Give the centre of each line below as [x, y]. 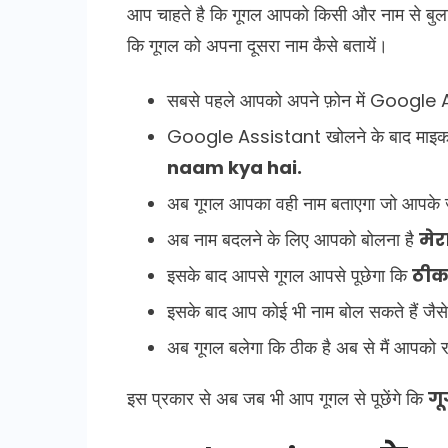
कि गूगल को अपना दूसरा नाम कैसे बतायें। [257, 45]
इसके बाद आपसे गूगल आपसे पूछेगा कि [289, 275]
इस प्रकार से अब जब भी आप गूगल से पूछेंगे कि [277, 398]
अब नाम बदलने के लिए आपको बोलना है [293, 239]
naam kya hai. [234, 167]
